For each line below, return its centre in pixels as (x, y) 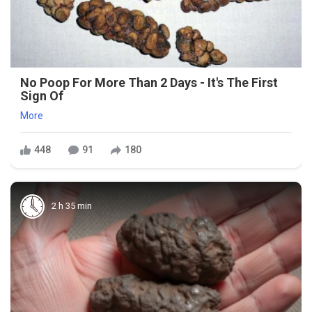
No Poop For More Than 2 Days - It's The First (149, 82)
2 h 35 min (72, 206)
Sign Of (42, 95)
